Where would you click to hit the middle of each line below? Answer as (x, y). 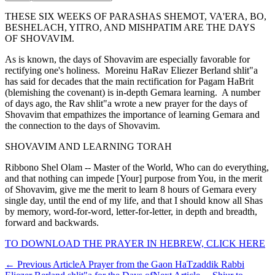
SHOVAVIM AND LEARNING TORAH (88, 146)
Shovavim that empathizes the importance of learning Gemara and (132, 114)
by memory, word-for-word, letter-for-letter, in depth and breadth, (131, 211)
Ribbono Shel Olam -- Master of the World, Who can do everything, (137, 167)
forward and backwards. (52, 222)
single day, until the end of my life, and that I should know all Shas (134, 200)
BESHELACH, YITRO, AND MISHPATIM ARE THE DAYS (130, 27)
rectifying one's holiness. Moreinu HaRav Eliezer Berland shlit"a (131, 70)
